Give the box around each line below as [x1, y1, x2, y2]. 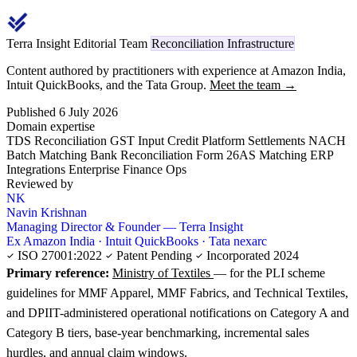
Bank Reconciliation [90, 148, 196, 163]
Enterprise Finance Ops [69, 163, 186, 177]
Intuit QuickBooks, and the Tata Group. [6, 78, 210, 92]
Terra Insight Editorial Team [6, 37, 151, 51]
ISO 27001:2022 [14, 249, 105, 263]
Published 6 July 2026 [6, 105, 118, 120]
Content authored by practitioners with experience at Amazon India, [6, 64, 346, 78]
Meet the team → [210, 78, 296, 92]
